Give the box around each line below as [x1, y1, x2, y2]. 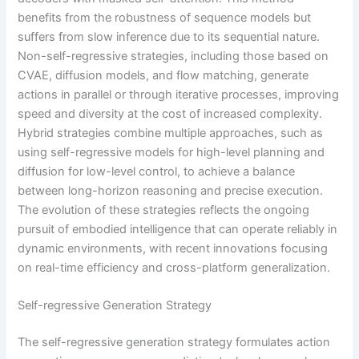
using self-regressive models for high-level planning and [18, 145, 325, 160]
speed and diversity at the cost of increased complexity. [18, 107, 323, 122]
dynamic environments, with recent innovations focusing [18, 241, 329, 256]
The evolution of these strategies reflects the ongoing [18, 203, 310, 218]
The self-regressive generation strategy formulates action [18, 335, 331, 350]
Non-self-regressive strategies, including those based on [18, 49, 329, 64]
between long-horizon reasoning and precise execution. [18, 184, 324, 199]
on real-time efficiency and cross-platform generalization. [18, 260, 331, 276]
